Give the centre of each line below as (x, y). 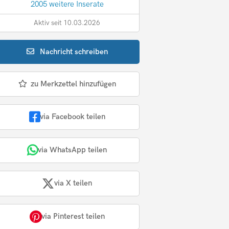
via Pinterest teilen (73, 216)
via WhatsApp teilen (73, 150)
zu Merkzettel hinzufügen (73, 84)
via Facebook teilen (72, 117)
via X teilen (73, 183)
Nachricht (58, 51)
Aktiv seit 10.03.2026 (67, 23)
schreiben (91, 51)
